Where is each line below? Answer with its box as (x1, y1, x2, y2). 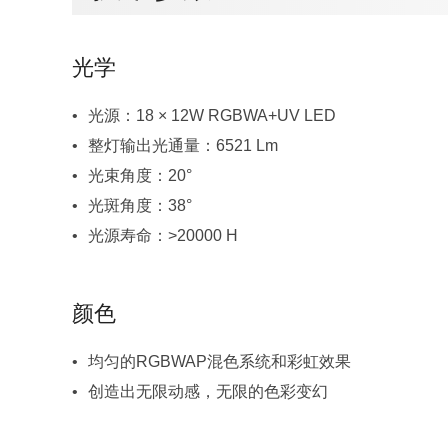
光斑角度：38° (88, 197, 192, 215)
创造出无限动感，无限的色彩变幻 (88, 383, 328, 401)
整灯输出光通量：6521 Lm (88, 137, 278, 155)
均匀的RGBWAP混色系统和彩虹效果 (88, 353, 351, 371)
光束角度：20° (88, 167, 192, 185)
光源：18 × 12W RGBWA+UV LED (88, 107, 336, 125)
